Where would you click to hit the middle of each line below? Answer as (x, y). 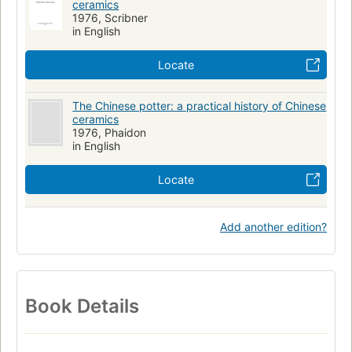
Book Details (82, 306)
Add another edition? (273, 227)
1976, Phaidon (110, 133)
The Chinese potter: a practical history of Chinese (200, 106)
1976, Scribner (110, 18)
